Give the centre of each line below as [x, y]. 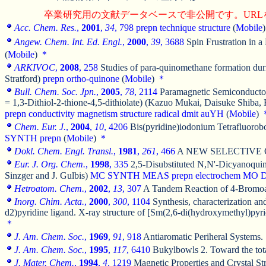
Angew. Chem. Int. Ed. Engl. [68, 42]
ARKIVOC [35, 67]
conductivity [52, 113]
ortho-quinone [93, 78]
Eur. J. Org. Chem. [50, 164]
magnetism [97, 113]
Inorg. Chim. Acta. [49, 201]
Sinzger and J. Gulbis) [47, 175]
